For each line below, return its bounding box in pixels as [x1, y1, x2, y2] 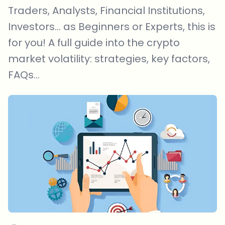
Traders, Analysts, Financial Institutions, [8, 4, 205, 18]
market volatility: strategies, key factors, [8, 52, 210, 66]
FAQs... [8, 68, 40, 82]
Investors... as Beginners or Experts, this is [8, 20, 215, 34]
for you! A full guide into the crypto [8, 36, 180, 50]
